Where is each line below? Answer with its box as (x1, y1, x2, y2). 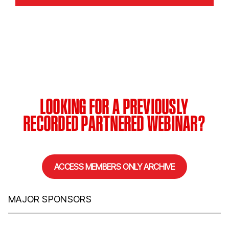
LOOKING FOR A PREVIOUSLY (40, 95, 189, 118)
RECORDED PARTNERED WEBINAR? (23, 111, 206, 135)
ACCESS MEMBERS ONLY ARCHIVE (54, 162, 175, 172)
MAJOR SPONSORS (8, 194, 92, 204)
